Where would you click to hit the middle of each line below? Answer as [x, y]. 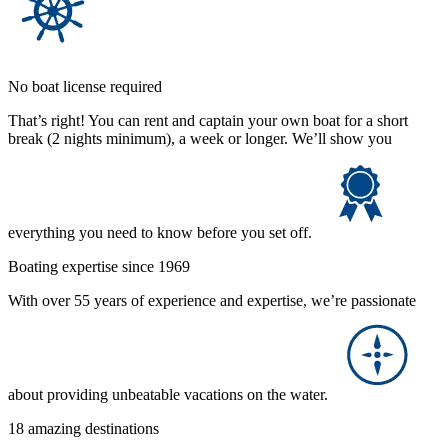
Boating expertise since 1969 [99, 266]
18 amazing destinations [83, 428]
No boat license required [85, 86]
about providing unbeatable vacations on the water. [170, 394]
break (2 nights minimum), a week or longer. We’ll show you [200, 138]
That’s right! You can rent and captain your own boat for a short [208, 120]
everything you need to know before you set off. [162, 232]
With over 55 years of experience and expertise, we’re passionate [212, 300]
